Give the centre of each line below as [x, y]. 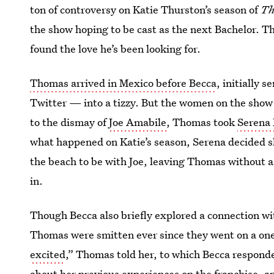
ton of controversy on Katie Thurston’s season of [146, 9]
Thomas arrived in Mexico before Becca [124, 83]
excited [48, 254]
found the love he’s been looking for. [116, 49]
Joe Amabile [138, 122]
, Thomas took [202, 122]
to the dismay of [70, 122]
